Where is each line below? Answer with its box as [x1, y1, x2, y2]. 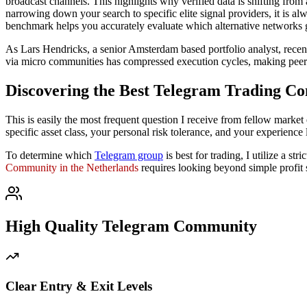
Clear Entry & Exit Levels [5, 279, 152, 294]
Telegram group [95, 149, 163, 161]
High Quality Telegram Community [5, 217, 257, 236]
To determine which [5, 149, 95, 161]
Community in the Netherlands [5, 161, 138, 173]
